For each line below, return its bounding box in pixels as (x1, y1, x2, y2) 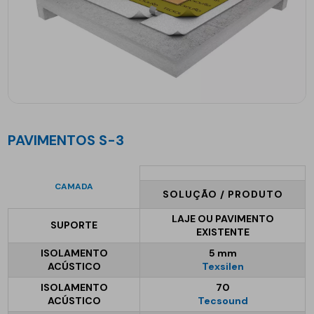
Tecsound (197, 294, 248, 307)
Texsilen (201, 259, 244, 273)
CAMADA (54, 180, 93, 192)
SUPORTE (50, 218, 98, 231)
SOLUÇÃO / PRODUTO (162, 187, 283, 200)
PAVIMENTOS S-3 (15, 130, 125, 149)
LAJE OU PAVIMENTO (171, 212, 274, 225)
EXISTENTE (196, 225, 250, 238)
